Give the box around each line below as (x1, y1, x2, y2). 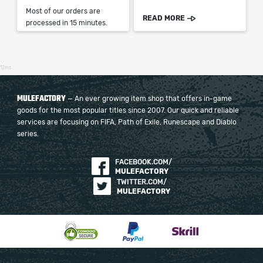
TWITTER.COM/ (116, 178, 167, 186)
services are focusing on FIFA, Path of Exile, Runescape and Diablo (17, 118, 237, 126)
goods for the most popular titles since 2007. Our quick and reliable (17, 106, 239, 114)
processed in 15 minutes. (26, 19, 107, 27)
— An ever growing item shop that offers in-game (66, 95, 232, 102)
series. (17, 130, 39, 137)
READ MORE (143, 15, 186, 22)
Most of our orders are (26, 8, 100, 15)
